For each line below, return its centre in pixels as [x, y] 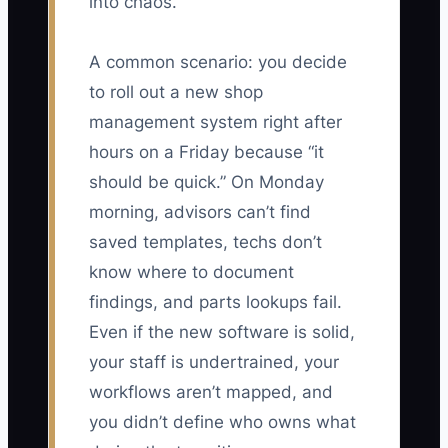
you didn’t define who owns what [222, 422]
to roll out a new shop [176, 92]
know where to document [191, 272]
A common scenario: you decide [218, 62]
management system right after [215, 122]
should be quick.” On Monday [206, 182]
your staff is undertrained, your [214, 362]
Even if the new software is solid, [222, 332]
